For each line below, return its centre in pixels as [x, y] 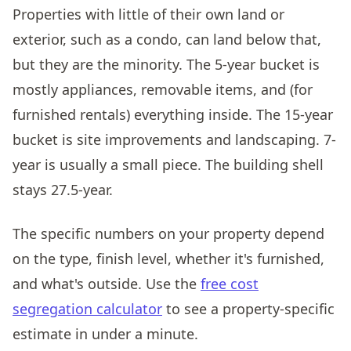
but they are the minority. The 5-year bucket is [166, 64]
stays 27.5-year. [63, 189]
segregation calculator [87, 308]
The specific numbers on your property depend [168, 233]
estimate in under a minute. [105, 333]
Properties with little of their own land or [148, 14]
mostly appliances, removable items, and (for [163, 89]
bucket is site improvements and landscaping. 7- [174, 139]
